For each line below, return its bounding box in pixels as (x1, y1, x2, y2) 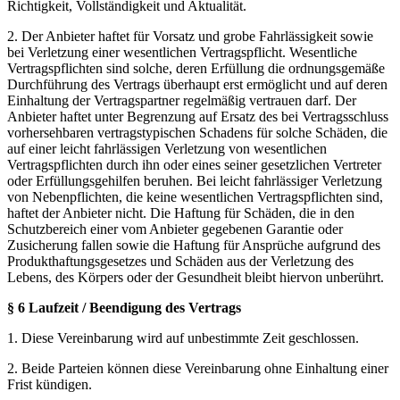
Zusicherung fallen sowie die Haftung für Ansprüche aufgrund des (7, 237, 380, 253)
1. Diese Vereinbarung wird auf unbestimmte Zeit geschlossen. (7, 329, 359, 346)
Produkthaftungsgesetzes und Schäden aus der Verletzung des (7, 253, 354, 269)
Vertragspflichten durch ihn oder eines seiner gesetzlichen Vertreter (7, 156, 381, 172)
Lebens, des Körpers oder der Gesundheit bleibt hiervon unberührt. (7, 269, 384, 285)
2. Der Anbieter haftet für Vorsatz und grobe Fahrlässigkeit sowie (7, 28, 373, 44)
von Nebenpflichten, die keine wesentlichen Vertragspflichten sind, (7, 188, 383, 204)
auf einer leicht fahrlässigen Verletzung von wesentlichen (7, 140, 327, 156)
